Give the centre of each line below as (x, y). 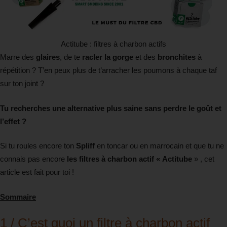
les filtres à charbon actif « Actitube (129, 159)
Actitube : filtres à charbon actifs (113, 44)
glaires (48, 57)
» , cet (203, 159)
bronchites (177, 57)
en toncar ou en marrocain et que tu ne (159, 146)
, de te (71, 57)
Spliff (85, 146)
